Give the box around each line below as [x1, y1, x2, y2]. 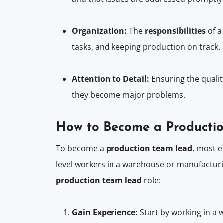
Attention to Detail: [72, 73, 149, 84]
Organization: [72, 25, 127, 36]
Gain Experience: [72, 206, 138, 218]
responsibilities [145, 25, 206, 36]
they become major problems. [72, 89, 187, 100]
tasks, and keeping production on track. [72, 41, 222, 52]
